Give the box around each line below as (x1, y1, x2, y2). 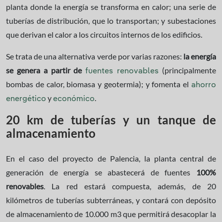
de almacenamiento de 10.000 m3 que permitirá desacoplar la (6, 209, 216, 219)
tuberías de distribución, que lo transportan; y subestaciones (6, 15, 216, 25)
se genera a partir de (6, 65, 86, 75)
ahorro (191, 81, 216, 89)
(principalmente (159, 65, 217, 75)
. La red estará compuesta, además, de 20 (44, 181, 216, 191)
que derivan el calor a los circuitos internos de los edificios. (6, 29, 202, 39)
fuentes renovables (85, 67, 159, 75)
